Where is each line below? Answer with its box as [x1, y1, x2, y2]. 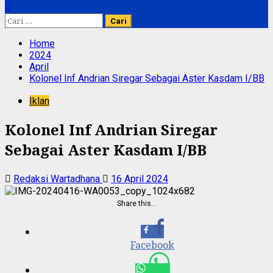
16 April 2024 [111, 172, 168, 185]
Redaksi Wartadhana [13, 172, 102, 185]
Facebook [130, 238, 174, 252]
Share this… [116, 199, 157, 208]
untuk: [4, 24, 32, 36]
